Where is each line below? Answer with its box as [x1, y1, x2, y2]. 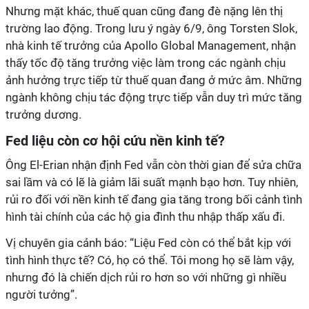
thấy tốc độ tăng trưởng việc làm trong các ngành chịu [6, 56, 286, 70]
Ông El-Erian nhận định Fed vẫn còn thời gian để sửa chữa [6, 158, 301, 172]
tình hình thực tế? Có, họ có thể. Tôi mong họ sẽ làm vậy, [6, 253, 294, 267]
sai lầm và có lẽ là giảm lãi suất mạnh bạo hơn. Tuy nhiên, [6, 175, 298, 189]
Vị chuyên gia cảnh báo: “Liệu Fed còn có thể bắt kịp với [6, 236, 291, 250]
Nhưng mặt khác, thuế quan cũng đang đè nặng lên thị [6, 4, 283, 18]
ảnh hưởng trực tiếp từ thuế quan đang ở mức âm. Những [6, 73, 302, 87]
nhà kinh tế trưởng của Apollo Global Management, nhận [6, 39, 296, 52]
